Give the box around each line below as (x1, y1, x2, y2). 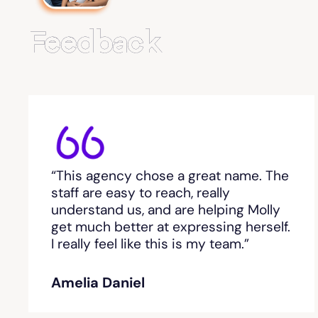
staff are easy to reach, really (51, 184, 230, 202)
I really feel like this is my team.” (51, 235, 249, 253)
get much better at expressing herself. (51, 218, 290, 236)
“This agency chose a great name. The (51, 167, 289, 185)
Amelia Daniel (51, 273, 145, 292)
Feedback (28, 31, 160, 60)
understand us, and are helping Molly (51, 201, 280, 219)
